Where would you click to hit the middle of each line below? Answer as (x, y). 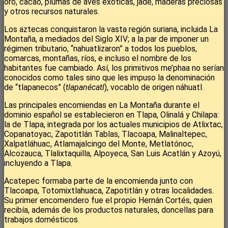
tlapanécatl (85, 88)
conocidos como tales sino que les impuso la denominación (109, 78)
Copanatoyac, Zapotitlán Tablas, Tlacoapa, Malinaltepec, (106, 134)
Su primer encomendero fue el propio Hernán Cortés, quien (108, 201)
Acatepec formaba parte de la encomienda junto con (98, 181)
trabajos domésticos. (42, 220)
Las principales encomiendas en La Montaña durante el (102, 105)
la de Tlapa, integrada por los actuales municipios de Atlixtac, (113, 125)
